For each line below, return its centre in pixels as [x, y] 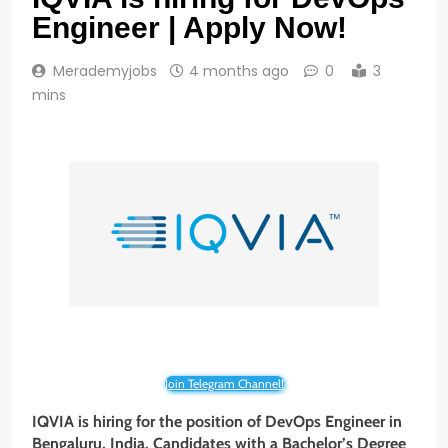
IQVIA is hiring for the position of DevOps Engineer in [217, 421]
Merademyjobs [105, 70]
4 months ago [239, 70]
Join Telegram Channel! [224, 383]
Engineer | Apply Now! [189, 27]
